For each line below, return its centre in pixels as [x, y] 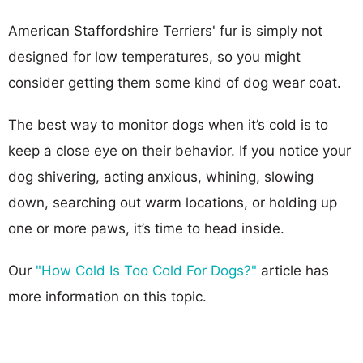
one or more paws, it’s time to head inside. [146, 228]
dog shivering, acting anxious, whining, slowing [161, 176]
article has [293, 270]
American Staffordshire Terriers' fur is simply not [165, 30]
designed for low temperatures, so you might [154, 56]
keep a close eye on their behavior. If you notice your [179, 150]
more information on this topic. [107, 296]
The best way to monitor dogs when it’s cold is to [168, 124]
